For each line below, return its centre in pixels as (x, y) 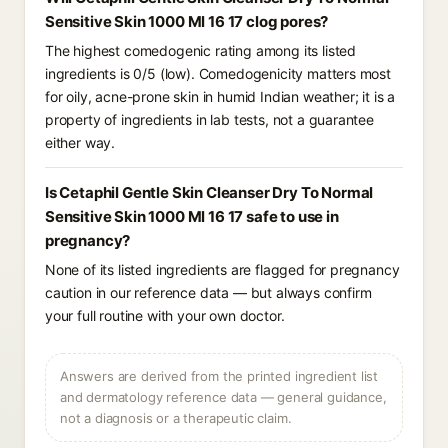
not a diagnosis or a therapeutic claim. (176, 418)
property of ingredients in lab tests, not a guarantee (209, 119)
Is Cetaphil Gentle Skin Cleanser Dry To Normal (209, 192)
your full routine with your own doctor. (165, 315)
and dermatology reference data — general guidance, (223, 397)
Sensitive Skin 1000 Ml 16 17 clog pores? (187, 21)
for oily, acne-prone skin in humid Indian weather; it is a (220, 96)
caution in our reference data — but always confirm (208, 292)
